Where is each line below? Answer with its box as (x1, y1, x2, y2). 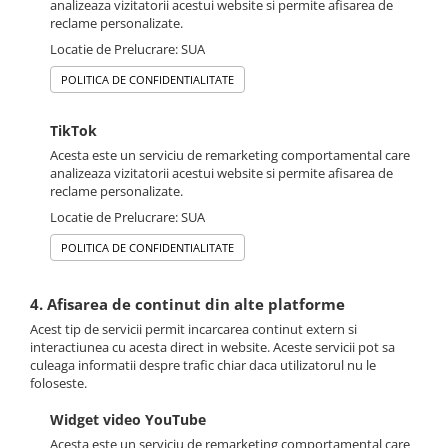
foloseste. (30, 374, 87, 393)
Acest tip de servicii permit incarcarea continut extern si (30, 320, 357, 339)
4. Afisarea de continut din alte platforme (30, 294, 345, 315)
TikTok (50, 121, 97, 141)
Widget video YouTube (50, 410, 206, 430)
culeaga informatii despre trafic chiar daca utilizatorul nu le (30, 356, 376, 375)
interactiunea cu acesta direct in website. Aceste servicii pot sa (30, 338, 395, 357)
